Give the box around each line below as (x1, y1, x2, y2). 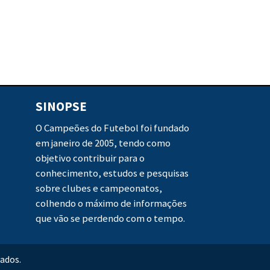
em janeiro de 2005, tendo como (35, 137, 171, 150)
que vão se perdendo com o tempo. (35, 212, 185, 225)
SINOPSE (35, 98, 87, 115)
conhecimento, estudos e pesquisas (35, 167, 189, 180)
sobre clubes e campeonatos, (35, 182, 162, 195)
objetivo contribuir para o (35, 152, 145, 165)
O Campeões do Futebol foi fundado (35, 122, 189, 135)
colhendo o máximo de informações (35, 197, 187, 210)
